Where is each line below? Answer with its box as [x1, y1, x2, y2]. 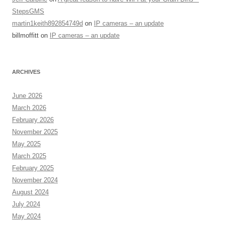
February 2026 [12, 116, 54, 124]
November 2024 [12, 176, 58, 184]
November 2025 [12, 128, 58, 136]
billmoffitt [12, 32, 39, 39]
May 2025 [12, 140, 41, 148]
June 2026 [12, 92, 42, 99]
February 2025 [12, 164, 54, 172]
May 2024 [12, 212, 41, 220]
